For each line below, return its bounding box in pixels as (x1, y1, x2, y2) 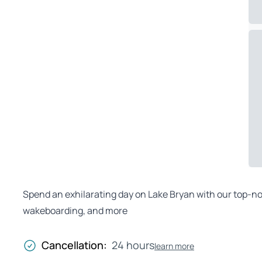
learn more (154, 240, 194, 251)
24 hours (112, 238, 154, 252)
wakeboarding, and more (23, 204, 127, 217)
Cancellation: (42, 238, 107, 252)
